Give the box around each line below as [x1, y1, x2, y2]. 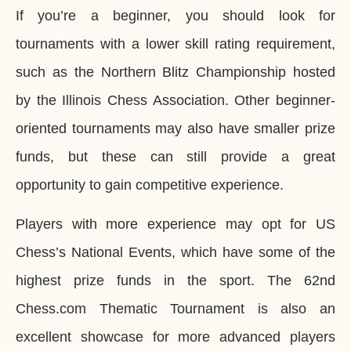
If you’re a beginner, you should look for [16, 8, 335, 24]
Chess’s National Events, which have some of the [16, 244, 335, 261]
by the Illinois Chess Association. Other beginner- [16, 92, 335, 108]
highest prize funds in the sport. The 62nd [16, 273, 335, 289]
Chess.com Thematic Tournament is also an [16, 301, 335, 317]
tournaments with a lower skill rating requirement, [16, 36, 335, 52]
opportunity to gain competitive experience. [16, 177, 284, 193]
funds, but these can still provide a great [16, 149, 335, 165]
